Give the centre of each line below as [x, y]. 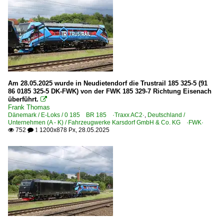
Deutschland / [166, 115]
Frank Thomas [29, 107]
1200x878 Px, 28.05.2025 [74, 130]
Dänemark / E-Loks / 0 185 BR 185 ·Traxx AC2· [76, 115]
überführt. [23, 99]
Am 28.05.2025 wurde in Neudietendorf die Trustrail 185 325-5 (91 [108, 83]
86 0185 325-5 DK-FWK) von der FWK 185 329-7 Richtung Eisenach [110, 91]
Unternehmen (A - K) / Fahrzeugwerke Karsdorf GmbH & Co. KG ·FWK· [106, 123]
